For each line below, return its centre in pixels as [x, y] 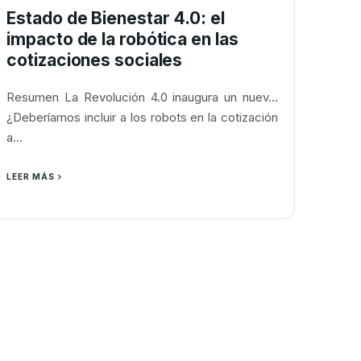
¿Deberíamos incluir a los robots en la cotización [142, 117]
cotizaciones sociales [95, 60]
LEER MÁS [31, 176]
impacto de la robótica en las [122, 39]
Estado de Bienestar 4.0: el [116, 18]
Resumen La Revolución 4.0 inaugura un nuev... [142, 97]
